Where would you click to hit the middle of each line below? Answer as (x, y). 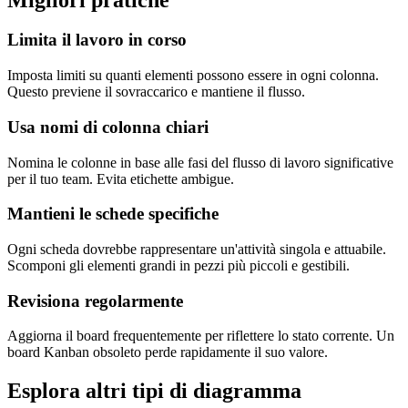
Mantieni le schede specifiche (113, 214)
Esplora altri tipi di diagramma (154, 391)
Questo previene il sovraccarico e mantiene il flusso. (156, 92)
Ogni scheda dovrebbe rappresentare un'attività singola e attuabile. (197, 250)
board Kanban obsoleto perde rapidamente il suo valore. (168, 352)
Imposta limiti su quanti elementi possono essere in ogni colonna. (193, 76)
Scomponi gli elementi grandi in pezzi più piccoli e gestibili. (178, 266)
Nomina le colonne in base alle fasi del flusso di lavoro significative (200, 162)
